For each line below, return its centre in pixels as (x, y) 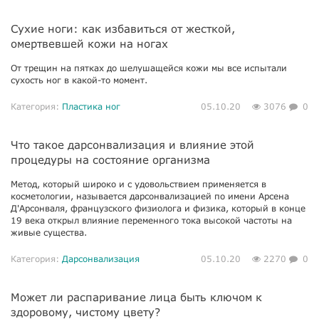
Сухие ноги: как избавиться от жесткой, (123, 28)
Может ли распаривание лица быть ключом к (136, 297)
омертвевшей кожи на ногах (89, 43)
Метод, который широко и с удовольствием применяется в (138, 184)
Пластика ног (91, 106)
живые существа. (49, 232)
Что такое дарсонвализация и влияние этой (132, 145)
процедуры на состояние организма (110, 159)
